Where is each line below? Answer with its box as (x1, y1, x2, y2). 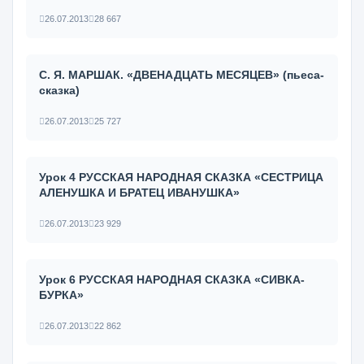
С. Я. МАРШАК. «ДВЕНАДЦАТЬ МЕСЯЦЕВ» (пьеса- (39, 68, 324, 81)
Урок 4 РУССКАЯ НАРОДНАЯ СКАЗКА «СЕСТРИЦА (39, 171, 323, 184)
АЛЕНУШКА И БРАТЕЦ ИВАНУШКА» (39, 186, 240, 199)
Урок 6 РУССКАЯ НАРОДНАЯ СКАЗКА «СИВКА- (39, 273, 305, 286)
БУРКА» (39, 288, 84, 301)
